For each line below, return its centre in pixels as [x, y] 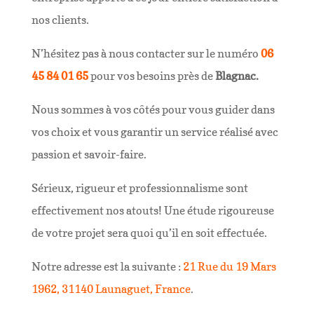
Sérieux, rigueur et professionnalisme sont [139, 188]
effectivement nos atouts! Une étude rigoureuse [152, 210]
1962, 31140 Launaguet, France [111, 289]
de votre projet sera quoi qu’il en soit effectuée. [149, 233]
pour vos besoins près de [152, 76]
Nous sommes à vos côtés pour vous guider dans [153, 109]
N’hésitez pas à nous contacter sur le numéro [146, 53]
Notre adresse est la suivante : [107, 266]
